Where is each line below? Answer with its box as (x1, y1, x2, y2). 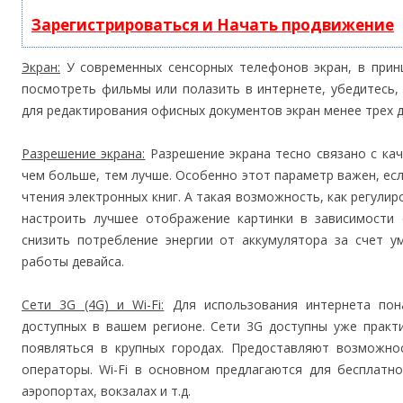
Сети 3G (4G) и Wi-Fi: (22, 296, 165, 313)
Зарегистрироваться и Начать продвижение (31, 14, 394, 35)
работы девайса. (22, 253, 124, 270)
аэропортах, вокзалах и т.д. (22, 382, 191, 399)
